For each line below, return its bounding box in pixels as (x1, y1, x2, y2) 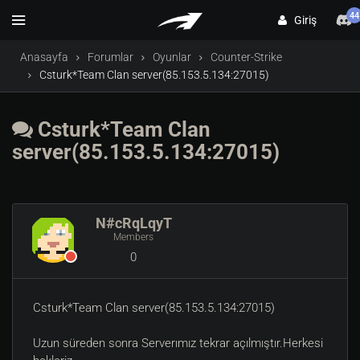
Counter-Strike (211, 51, 282, 63)
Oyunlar (153, 51, 191, 63)
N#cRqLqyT (95, 215, 172, 231)
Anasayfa (20, 51, 68, 63)
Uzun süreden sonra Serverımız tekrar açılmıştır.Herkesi (33, 336, 323, 350)
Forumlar (88, 51, 133, 63)
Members (113, 231, 153, 243)
